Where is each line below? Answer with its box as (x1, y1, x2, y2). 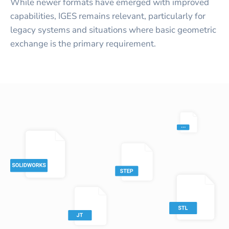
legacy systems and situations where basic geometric (10, 24, 216, 36)
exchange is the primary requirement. (10, 37, 156, 50)
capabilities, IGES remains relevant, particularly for (10, 10, 205, 22)
